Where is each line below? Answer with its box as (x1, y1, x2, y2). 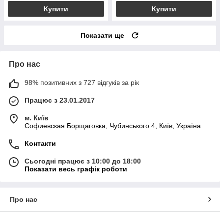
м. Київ (25, 113, 49, 122)
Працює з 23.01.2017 (25, 96, 95, 104)
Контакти (25, 139, 56, 147)
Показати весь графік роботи (25, 165, 127, 173)
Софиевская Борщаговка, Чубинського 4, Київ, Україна (25, 121, 201, 130)
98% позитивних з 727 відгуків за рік (25, 78, 139, 86)
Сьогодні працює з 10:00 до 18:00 (25, 157, 141, 165)
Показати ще (81, 31, 124, 39)
